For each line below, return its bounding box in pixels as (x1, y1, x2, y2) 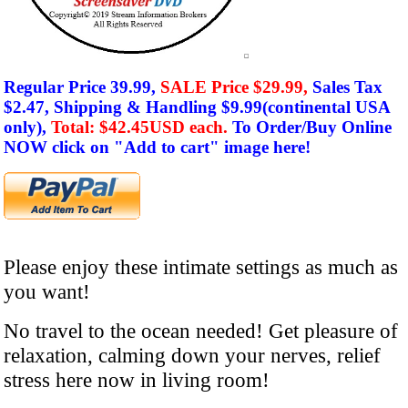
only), (4, 117, 51, 137)
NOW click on (4, 137, 109, 157)
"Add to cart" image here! (114, 137, 311, 157)
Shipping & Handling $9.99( (54, 97, 268, 117)
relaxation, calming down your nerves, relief (4, 342, 381, 367)
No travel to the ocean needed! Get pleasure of (4, 318, 398, 342)
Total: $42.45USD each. (51, 117, 228, 137)
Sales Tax (312, 76, 382, 97)
